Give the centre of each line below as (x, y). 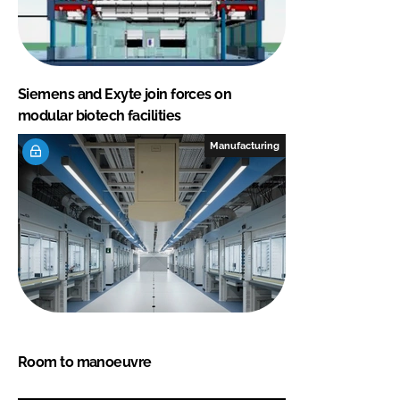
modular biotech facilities (100, 115)
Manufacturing (245, 145)
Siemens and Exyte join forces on (125, 94)
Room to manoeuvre (85, 362)
